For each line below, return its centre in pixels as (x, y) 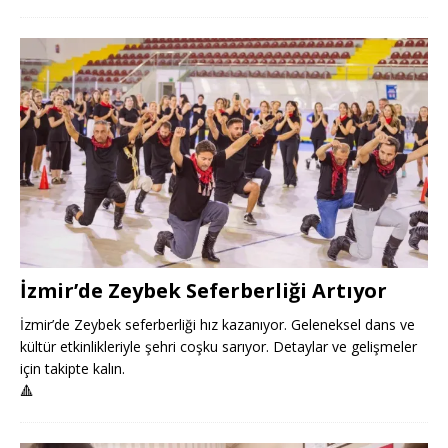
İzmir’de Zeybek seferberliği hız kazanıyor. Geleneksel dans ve (217, 324)
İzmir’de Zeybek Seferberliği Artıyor (203, 290)
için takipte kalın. (72, 368)
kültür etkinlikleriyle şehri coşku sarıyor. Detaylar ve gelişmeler (218, 346)
